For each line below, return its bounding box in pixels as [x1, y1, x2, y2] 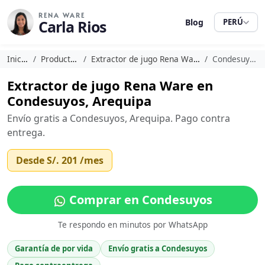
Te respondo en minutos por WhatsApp [57, 219, 208, 230]
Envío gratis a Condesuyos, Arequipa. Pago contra [7, 112, 230, 125]
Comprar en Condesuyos [66, 192, 212, 208]
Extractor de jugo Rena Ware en [7, 76, 213, 94]
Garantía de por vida [15, 243, 93, 254]
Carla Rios [38, 17, 106, 37]
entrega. [7, 126, 45, 139]
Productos [40, 53, 70, 64]
